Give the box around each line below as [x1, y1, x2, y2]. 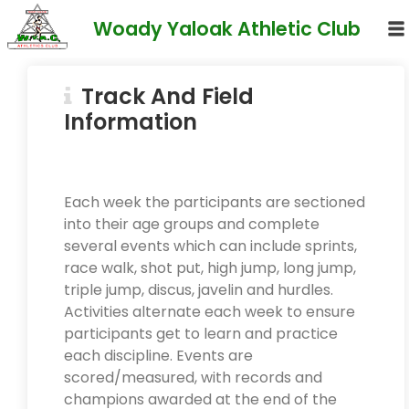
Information [64, 107, 197, 137]
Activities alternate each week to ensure [64, 301, 355, 322]
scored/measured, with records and [64, 367, 322, 388]
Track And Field [81, 81, 254, 111]
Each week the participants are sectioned [64, 192, 365, 213]
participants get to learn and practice [64, 323, 338, 344]
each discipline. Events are [64, 345, 253, 366]
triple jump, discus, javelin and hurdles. [64, 279, 333, 300]
